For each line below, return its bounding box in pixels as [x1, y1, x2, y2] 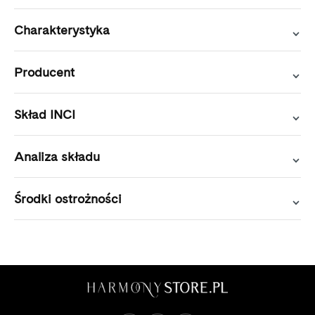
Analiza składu [14, 149, 100, 165]
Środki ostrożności [14, 191, 122, 207]
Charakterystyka [14, 22, 110, 38]
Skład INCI [14, 107, 75, 122]
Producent [14, 65, 75, 80]
